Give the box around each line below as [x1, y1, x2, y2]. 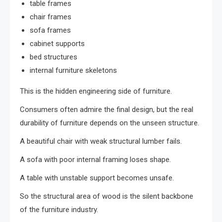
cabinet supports [30, 39, 85, 49]
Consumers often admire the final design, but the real [20, 105, 193, 114]
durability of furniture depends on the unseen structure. [20, 118, 199, 128]
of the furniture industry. [20, 205, 98, 215]
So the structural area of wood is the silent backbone [20, 192, 193, 201]
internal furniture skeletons [30, 66, 117, 75]
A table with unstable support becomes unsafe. [20, 173, 174, 183]
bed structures [30, 53, 77, 62]
